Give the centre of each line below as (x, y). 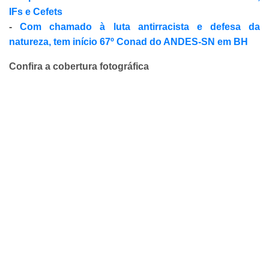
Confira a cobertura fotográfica (79, 67)
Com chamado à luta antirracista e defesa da (140, 27)
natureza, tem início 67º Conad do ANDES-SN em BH (128, 42)
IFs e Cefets (36, 12)
